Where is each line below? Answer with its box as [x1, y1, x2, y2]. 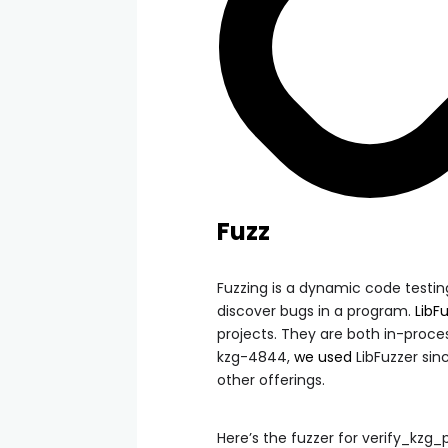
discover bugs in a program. [217, 301, 415, 322]
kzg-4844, [217, 347, 294, 368]
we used [294, 347, 352, 368]
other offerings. [217, 370, 325, 391]
